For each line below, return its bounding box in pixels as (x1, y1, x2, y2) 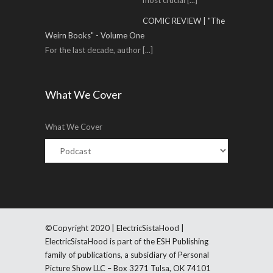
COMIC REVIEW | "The (142, 16, 225, 26)
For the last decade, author (45, 45, 143, 55)
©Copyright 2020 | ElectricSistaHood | (45, 223, 184, 233)
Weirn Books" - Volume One (45, 30, 144, 40)
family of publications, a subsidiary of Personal (45, 250, 209, 260)
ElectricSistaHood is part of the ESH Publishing (45, 236, 208, 246)
